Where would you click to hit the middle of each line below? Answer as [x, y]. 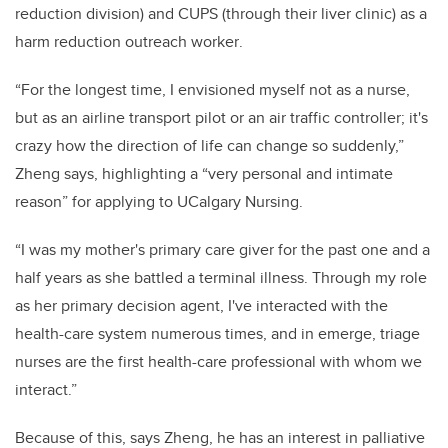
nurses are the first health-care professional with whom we [218, 361]
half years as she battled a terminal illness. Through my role [221, 277]
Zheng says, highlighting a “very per [140, 173]
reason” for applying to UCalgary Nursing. [159, 201]
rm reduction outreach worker [135, 41]
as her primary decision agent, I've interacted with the [201, 305]
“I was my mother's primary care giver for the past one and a [222, 249]
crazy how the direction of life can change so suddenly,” [209, 145]
